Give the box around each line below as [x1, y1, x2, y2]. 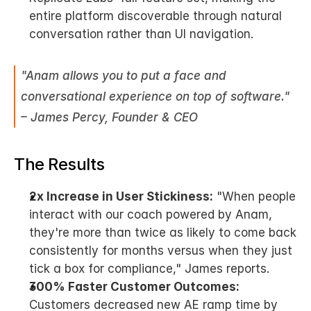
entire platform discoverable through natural [29, 9, 282, 23]
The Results [14, 154, 105, 174]
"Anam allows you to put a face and [21, 69, 226, 83]
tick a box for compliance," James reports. [29, 262, 269, 276]
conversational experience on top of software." [21, 90, 289, 103]
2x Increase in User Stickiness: [29, 190, 213, 203]
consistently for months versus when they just [29, 244, 292, 258]
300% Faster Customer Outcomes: [29, 280, 239, 294]
